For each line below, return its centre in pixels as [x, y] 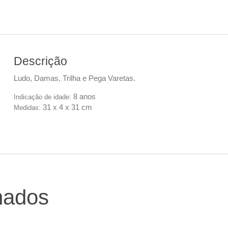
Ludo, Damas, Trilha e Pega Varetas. [75, 78]
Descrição [41, 61]
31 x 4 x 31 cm [67, 107]
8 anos [84, 96]
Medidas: [27, 108]
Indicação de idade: [43, 97]
